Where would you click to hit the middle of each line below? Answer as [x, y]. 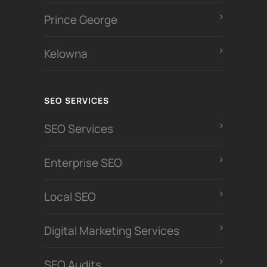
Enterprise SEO [83, 163]
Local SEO [70, 197]
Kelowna [66, 54]
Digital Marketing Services [112, 231]
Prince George [81, 20]
